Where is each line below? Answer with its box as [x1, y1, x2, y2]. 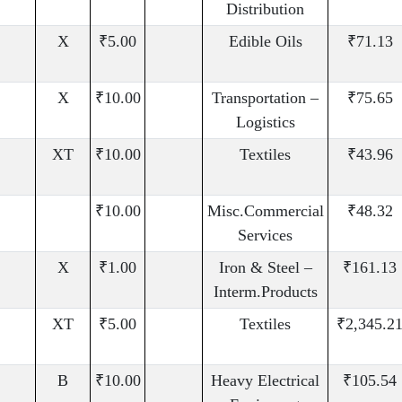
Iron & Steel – [218, 258, 312, 277]
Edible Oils [228, 32, 302, 51]
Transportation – [212, 89, 319, 108]
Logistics [235, 113, 295, 132]
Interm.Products [213, 283, 318, 301]
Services [238, 226, 293, 245]
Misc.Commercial [206, 202, 324, 221]
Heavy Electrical [211, 371, 319, 390]
